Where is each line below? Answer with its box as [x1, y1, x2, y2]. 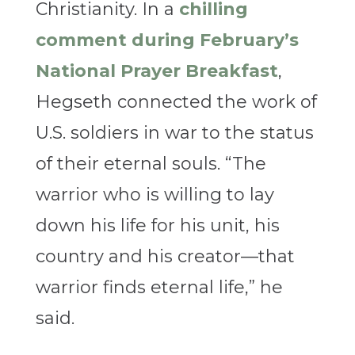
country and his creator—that [35, 246, 295, 268]
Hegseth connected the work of [35, 91, 317, 113]
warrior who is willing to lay [35, 184, 274, 206]
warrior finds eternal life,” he [35, 277, 283, 299]
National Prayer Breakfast [35, 60, 278, 82]
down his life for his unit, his [35, 215, 280, 237]
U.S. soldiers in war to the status [35, 122, 314, 144]
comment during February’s [35, 29, 299, 52]
